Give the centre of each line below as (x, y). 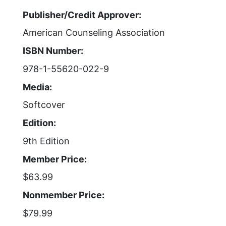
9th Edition (46, 141)
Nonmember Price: (64, 195)
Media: (37, 87)
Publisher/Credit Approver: (82, 15)
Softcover (44, 105)
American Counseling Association (94, 33)
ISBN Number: (53, 51)
